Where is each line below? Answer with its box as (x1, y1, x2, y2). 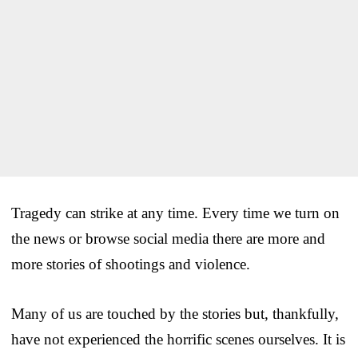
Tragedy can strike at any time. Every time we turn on (11, 204, 340, 221)
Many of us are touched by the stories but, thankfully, (11, 304, 339, 322)
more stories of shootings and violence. (11, 255, 250, 272)
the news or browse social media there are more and (11, 229, 325, 247)
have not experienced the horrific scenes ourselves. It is (11, 330, 345, 348)
